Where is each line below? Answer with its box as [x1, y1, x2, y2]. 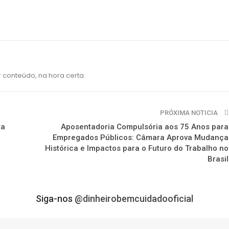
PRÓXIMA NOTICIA [160, 108, 219, 117]
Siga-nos [36, 193, 75, 204]
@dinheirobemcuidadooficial [75, 193, 193, 204]
